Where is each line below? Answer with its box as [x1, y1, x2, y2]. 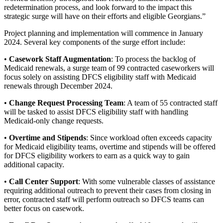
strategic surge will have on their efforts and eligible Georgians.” [4, 12, 206, 21]
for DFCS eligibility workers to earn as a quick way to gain [4, 151, 190, 160]
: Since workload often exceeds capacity [86, 133, 212, 142]
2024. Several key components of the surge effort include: [4, 38, 185, 47]
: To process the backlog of [111, 55, 196, 64]
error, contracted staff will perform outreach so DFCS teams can [4, 195, 204, 204]
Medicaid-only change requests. [4, 116, 104, 125]
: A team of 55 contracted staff [123, 99, 218, 108]
